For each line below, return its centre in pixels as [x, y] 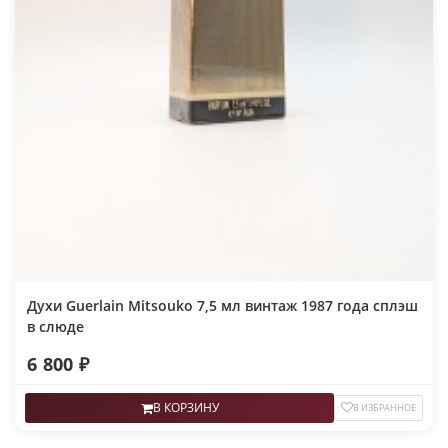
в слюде [55, 327]
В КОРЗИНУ [185, 408]
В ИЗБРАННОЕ [384, 408]
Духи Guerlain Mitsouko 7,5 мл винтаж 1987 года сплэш [222, 306]
